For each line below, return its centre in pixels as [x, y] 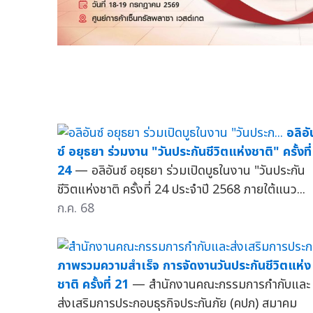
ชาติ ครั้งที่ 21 [93, 284]
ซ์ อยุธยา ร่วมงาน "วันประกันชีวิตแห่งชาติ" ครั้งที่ [184, 152]
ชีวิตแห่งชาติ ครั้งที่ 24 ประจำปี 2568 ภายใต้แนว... [181, 189]
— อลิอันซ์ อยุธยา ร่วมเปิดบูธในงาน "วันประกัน [190, 170]
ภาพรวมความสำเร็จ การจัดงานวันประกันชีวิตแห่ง [184, 265]
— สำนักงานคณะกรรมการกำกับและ [221, 284]
